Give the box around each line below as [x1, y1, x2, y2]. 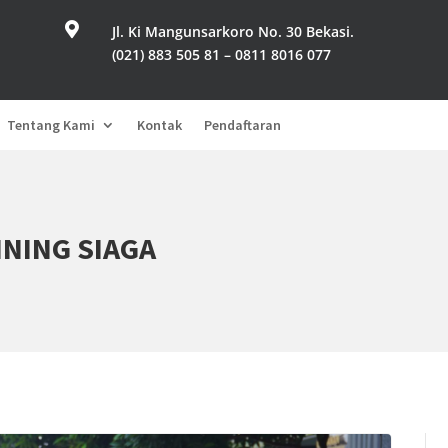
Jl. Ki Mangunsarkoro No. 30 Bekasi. [111, 22, 354, 41]
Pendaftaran [204, 116, 282, 134]
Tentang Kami [7, 116, 96, 134]
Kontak [137, 116, 183, 134]
